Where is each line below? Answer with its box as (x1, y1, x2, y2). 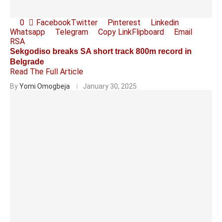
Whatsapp (10, 27, 45, 37)
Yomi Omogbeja (19, 82, 70, 90)
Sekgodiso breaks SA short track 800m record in (10, 47, 192, 55)
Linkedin (151, 18, 179, 27)
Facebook (36, 18, 71, 27)
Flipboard (132, 27, 164, 37)
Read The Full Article (10, 67, 83, 76)
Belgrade (10, 57, 44, 66)
